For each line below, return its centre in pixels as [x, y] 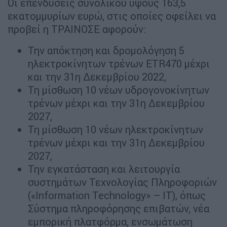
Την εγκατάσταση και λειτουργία [104, 169]
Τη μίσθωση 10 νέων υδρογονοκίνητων [119, 90]
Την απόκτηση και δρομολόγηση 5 [106, 50]
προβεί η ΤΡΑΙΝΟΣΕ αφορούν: [77, 29]
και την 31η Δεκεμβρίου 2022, [97, 77]
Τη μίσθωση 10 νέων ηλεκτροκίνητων [116, 129]
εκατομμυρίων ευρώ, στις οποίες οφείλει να [112, 16]
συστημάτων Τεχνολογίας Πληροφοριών [122, 182]
